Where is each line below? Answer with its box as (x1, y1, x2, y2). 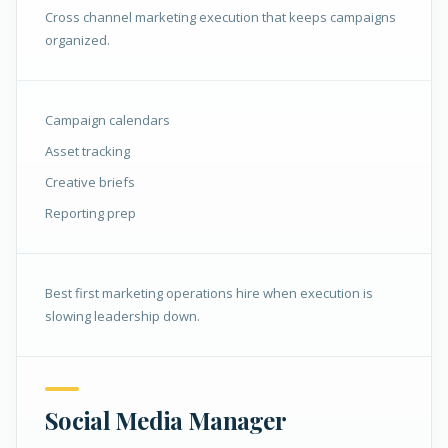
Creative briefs (45, 173, 135, 191)
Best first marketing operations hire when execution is (45, 284, 373, 302)
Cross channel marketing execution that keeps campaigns (45, 8, 396, 26)
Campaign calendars (45, 111, 170, 129)
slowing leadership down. (45, 307, 200, 325)
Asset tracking (45, 142, 130, 160)
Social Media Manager (45, 404, 286, 436)
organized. (45, 31, 110, 49)
